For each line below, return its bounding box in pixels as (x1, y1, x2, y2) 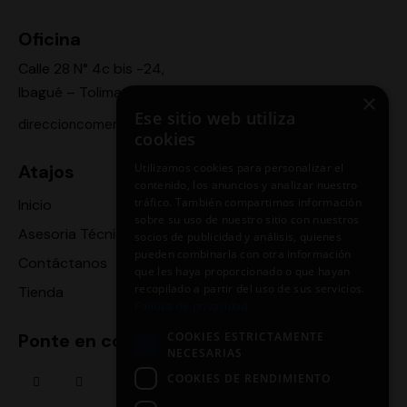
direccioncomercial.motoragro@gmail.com (18, 115, 285, 134)
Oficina (18, 27, 81, 52)
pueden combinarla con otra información (134, 246, 352, 262)
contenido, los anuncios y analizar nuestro (134, 177, 358, 193)
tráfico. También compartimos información (134, 194, 362, 210)
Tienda (18, 282, 64, 302)
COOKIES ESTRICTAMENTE (167, 328, 324, 344)
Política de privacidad (134, 298, 248, 313)
